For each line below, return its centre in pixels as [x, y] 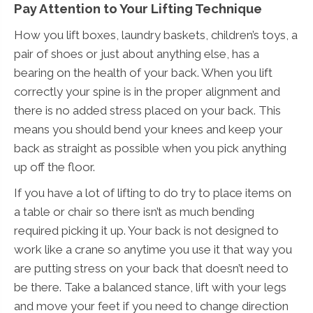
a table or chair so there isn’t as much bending [134, 211]
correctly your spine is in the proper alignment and [147, 91]
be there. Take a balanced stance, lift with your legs [150, 287]
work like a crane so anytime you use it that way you [153, 249]
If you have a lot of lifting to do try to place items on [153, 192]
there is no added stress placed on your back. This [147, 110]
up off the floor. [54, 167]
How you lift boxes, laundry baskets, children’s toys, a [156, 35]
